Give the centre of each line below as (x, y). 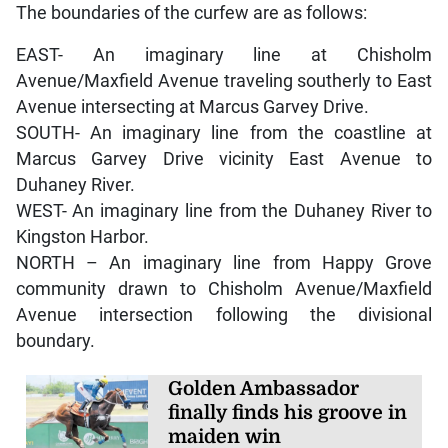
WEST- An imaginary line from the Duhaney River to (224, 210)
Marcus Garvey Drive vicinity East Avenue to (224, 158)
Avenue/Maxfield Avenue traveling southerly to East (224, 80)
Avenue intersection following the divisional (224, 314)
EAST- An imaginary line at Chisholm (224, 54)
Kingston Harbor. (82, 236)
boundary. (55, 340)
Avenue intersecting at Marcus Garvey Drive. (192, 106)
